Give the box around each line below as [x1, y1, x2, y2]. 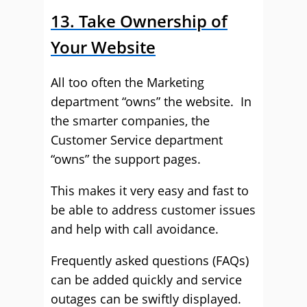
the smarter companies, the [51, 112, 210, 129]
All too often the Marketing [51, 74, 204, 90]
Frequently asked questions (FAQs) [51, 252, 249, 269]
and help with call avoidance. [51, 221, 219, 237]
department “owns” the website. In [51, 93, 251, 110]
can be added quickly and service [51, 271, 242, 288]
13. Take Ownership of [51, 10, 228, 32]
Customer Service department [51, 132, 223, 148]
